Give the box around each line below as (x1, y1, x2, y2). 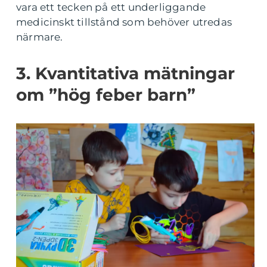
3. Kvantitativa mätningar (16, 63, 235, 83)
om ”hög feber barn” (16, 85, 195, 105)
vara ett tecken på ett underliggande (16, 1, 206, 13)
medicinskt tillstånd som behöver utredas (16, 16, 232, 28)
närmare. (16, 31, 63, 43)
